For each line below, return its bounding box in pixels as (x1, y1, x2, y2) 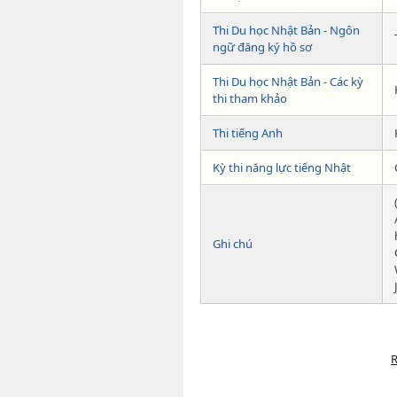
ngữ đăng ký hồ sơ (213, 38, 312, 55)
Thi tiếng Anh (213, 124, 283, 141)
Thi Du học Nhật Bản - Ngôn (213, 21, 360, 38)
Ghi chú (213, 235, 253, 252)
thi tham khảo (213, 90, 287, 106)
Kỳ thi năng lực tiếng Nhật (213, 159, 351, 175)
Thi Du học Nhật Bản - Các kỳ (213, 73, 363, 90)
